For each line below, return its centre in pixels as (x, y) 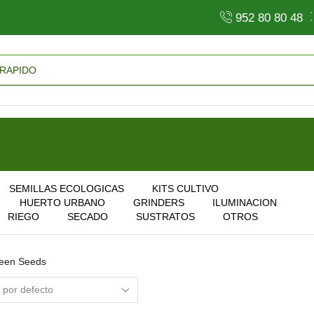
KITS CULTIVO (185, 188)
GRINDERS (159, 202)
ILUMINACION (245, 202)
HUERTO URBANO (62, 202)
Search (175, 76)
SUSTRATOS (165, 216)
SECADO (88, 216)
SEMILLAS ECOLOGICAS (67, 188)
